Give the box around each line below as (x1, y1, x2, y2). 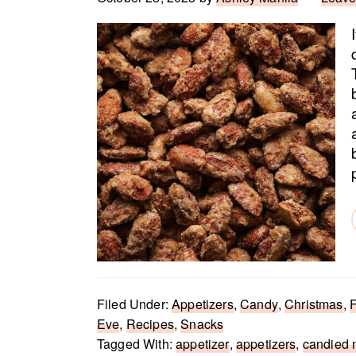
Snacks (180, 315, 224, 333)
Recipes (126, 315, 174, 333)
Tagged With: (97, 335, 176, 353)
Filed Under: (97, 295, 172, 313)
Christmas (284, 295, 343, 313)
